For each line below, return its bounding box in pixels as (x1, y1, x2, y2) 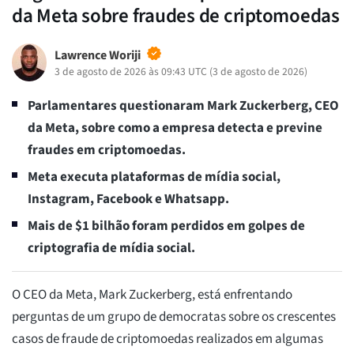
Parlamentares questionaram (28, 96, 205, 115)
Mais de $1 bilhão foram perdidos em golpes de (28, 216, 305, 235)
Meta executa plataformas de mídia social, (28, 167, 281, 186)
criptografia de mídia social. (28, 238, 195, 258)
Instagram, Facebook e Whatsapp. (28, 189, 229, 209)
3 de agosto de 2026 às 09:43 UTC (54, 63, 207, 79)
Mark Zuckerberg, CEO (207, 96, 339, 115)
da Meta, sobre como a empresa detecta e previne (28, 118, 322, 137)
